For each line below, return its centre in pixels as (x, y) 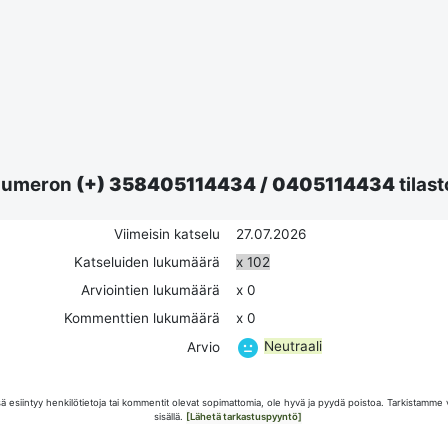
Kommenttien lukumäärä (142, 317)
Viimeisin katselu (167, 233)
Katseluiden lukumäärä (147, 261)
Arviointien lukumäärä (150, 289)
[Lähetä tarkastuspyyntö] (244, 416)
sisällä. (170, 416)
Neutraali (293, 346)
